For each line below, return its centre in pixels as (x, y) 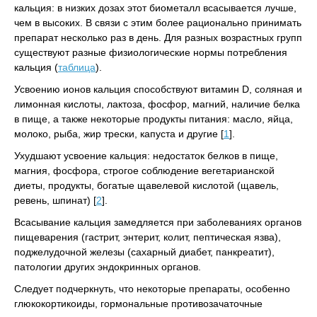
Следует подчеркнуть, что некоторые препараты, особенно (152, 289)
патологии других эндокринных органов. (108, 267)
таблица (77, 67)
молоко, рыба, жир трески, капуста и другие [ (119, 134)
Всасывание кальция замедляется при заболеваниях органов (158, 222)
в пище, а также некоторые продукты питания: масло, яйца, (154, 119)
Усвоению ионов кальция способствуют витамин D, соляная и (158, 89)
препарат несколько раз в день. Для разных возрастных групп (158, 38)
